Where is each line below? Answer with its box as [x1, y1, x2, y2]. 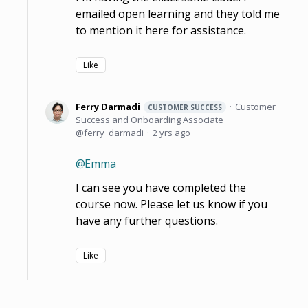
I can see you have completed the [76, 179, 246, 195]
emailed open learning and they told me [76, 5, 280, 21]
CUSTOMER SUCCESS [148, 102, 222, 112]
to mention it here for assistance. [76, 22, 246, 38]
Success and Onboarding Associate [76, 113, 223, 126]
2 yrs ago [153, 126, 190, 139]
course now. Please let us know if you [76, 196, 267, 212]
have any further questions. [76, 212, 218, 228]
